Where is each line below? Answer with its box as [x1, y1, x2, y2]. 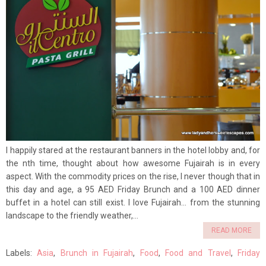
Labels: [6, 248, 37, 258]
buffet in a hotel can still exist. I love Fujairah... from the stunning [6, 198, 260, 208]
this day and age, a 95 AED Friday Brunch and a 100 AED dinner [6, 185, 260, 195]
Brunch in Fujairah [60, 248, 134, 258]
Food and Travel [165, 248, 231, 258]
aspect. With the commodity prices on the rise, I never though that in [6, 172, 260, 182]
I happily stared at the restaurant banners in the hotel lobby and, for [6, 145, 260, 156]
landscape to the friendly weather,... [6, 211, 138, 221]
